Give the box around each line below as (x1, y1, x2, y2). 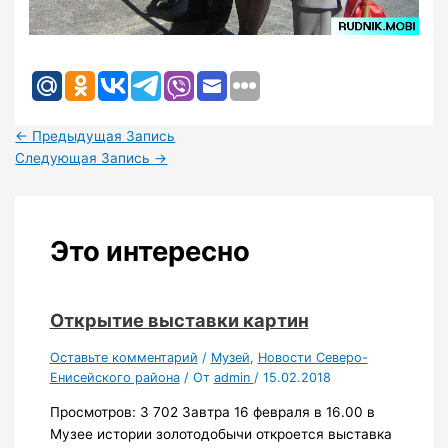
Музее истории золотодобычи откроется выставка (49, 426, 392, 443)
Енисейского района (49, 369, 180, 385)
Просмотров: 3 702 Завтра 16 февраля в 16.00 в (49, 404, 375, 421)
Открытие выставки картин (49, 309, 309, 332)
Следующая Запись (15, 149, 155, 166)
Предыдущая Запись (28, 127, 176, 144)
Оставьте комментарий (49, 349, 198, 365)
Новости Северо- (257, 349, 368, 365)
